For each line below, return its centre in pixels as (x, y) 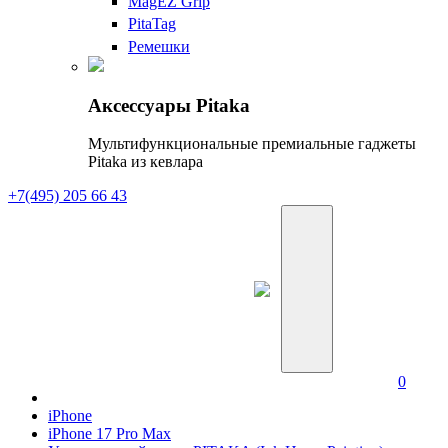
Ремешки (159, 46)
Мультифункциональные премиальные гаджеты (252, 144)
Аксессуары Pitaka (169, 105)
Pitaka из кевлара (145, 162)
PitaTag (152, 24)
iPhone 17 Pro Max (109, 434)
